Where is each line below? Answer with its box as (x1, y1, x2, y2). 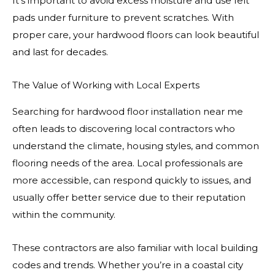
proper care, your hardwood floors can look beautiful (12, 28, 259, 41)
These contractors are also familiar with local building (12, 241, 258, 254)
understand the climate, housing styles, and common (12, 139, 259, 152)
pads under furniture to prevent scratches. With (12, 11, 234, 23)
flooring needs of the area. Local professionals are (12, 157, 243, 169)
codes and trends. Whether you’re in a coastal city (12, 258, 243, 271)
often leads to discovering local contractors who (12, 122, 235, 134)
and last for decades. (12, 45, 108, 58)
